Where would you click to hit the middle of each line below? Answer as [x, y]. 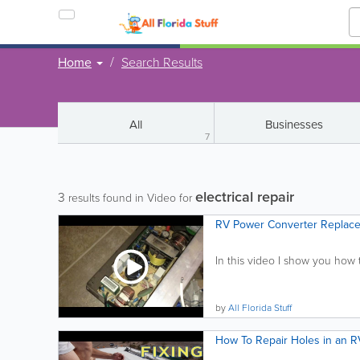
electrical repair [245, 196]
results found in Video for [130, 197]
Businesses [294, 124]
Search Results [162, 62]
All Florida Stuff [260, 307]
